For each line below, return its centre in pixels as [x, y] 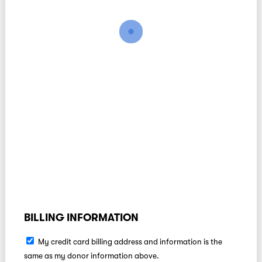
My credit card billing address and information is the [130, 242]
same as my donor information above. [91, 256]
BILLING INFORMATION [81, 217]
